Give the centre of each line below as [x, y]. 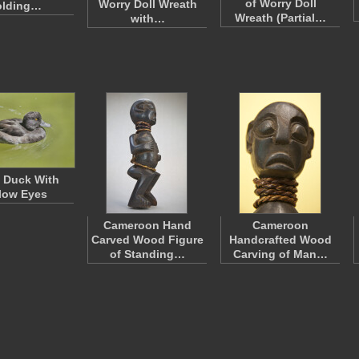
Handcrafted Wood [280, 240]
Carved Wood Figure [147, 240]
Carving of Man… [280, 254]
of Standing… [147, 254]
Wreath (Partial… [280, 18]
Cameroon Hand [147, 225]
